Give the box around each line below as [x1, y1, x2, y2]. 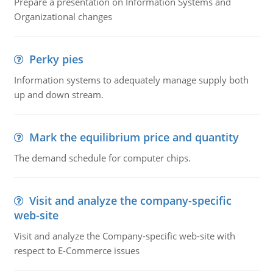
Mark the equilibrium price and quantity [29, 130, 239, 144]
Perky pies [29, 52, 83, 66]
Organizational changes [13, 10, 112, 23]
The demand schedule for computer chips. [13, 152, 191, 164]
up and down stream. [13, 88, 104, 101]
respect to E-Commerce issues [13, 244, 140, 257]
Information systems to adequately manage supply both [13, 74, 249, 86]
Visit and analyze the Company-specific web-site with [13, 230, 235, 242]
